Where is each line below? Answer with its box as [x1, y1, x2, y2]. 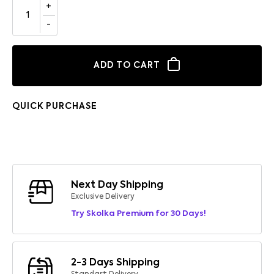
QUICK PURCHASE [12, 102, 97, 111]
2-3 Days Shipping [71, 257, 160, 268]
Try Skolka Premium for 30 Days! [71, 209, 206, 218]
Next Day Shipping [71, 180, 163, 190]
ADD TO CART [93, 61, 160, 70]
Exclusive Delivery [71, 193, 135, 201]
